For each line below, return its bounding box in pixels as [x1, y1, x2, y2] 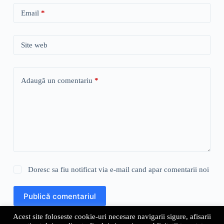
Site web [20, 40, 47, 49]
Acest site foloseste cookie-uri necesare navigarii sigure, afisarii [13, 212, 211, 220]
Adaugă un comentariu [20, 76, 92, 84]
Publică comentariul [23, 191, 96, 201]
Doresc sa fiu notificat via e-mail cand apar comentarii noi [28, 165, 209, 174]
